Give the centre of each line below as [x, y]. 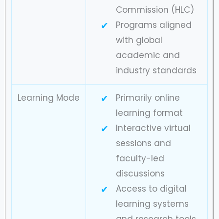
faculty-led [140, 158]
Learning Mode [49, 98]
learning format [149, 113]
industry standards [156, 70]
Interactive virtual [153, 128]
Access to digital [151, 188]
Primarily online [148, 98]
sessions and [143, 143]
